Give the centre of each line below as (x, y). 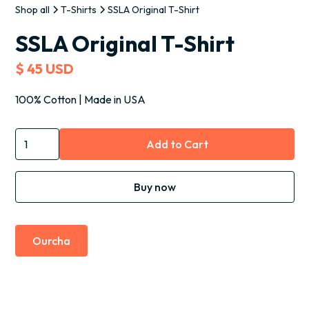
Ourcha (52, 241)
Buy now (155, 187)
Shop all (33, 10)
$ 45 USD (45, 69)
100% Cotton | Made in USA (81, 99)
